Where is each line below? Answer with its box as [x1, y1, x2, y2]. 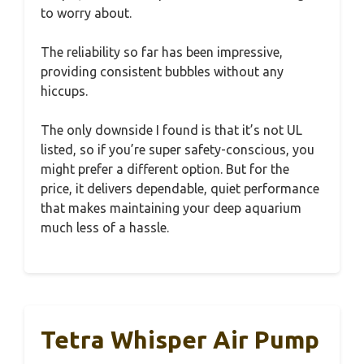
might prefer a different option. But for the [41, 162, 289, 176]
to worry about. [41, 6, 132, 20]
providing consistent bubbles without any [41, 64, 284, 79]
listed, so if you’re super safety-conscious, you [41, 142, 314, 157]
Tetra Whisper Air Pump [41, 326, 319, 353]
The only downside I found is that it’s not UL [41, 123, 302, 137]
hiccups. [41, 84, 88, 98]
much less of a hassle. [41, 220, 169, 235]
